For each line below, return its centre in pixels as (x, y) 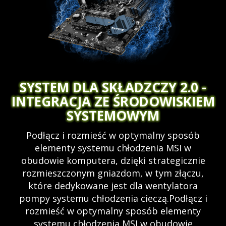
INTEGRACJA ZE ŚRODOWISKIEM (113, 102)
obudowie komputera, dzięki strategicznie (113, 160)
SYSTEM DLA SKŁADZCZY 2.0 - (113, 88)
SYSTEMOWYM (113, 116)
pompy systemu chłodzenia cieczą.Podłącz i (113, 198)
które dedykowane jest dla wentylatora (113, 185)
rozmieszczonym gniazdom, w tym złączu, (113, 173)
